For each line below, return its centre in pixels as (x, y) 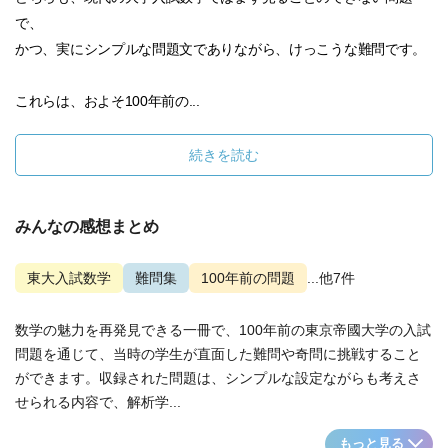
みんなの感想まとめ (87, 226)
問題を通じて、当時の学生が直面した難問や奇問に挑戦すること (218, 354)
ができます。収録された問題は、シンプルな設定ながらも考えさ (218, 378)
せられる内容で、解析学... (98, 402)
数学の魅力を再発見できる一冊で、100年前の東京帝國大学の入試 (223, 330)
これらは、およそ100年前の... (107, 101)
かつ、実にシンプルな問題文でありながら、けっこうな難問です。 (220, 49)
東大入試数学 (69, 278)
